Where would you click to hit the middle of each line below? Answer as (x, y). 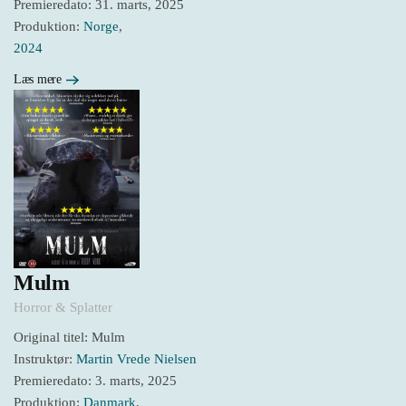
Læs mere (38, 80)
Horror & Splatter (63, 307)
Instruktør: (45, 358)
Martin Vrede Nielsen (136, 358)
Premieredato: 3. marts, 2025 (95, 380)
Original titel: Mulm (69, 337)
